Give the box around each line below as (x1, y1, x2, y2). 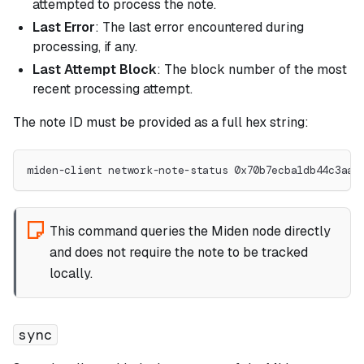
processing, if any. (32, 37, 137, 55)
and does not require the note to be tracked (49, 243, 308, 261)
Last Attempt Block (32, 60, 157, 78)
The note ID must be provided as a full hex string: (13, 113, 309, 131)
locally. (49, 264, 93, 282)
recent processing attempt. (32, 80, 193, 97)
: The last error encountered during (95, 18, 304, 36)
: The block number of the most (157, 60, 347, 78)
